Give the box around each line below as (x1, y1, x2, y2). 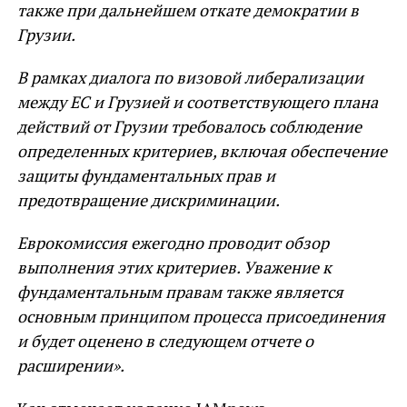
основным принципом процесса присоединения (16, 305, 385, 327)
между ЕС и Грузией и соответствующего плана (16, 91, 378, 113)
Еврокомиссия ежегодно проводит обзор (16, 232, 329, 253)
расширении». (16, 354, 124, 376)
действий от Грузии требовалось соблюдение (16, 115, 362, 137)
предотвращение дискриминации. (16, 189, 280, 211)
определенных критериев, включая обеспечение (16, 140, 387, 162)
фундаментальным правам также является (16, 281, 343, 303)
